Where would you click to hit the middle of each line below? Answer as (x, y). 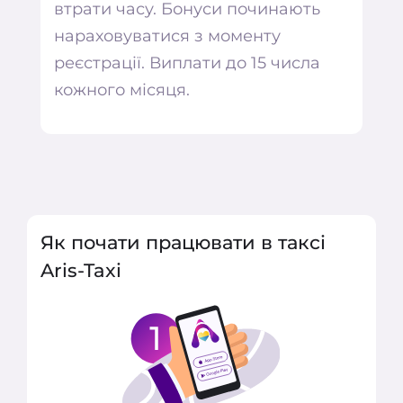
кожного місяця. (122, 89)
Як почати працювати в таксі (183, 242)
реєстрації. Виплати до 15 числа (187, 62)
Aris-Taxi (81, 270)
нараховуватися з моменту (167, 35)
